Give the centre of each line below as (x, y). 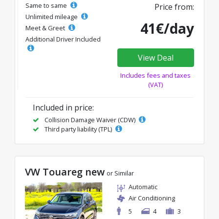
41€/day (167, 28)
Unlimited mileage (52, 17)
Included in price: (63, 108)
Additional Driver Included (63, 39)
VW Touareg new (65, 172)
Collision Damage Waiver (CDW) (90, 120)
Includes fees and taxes (156, 75)
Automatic (143, 187)
